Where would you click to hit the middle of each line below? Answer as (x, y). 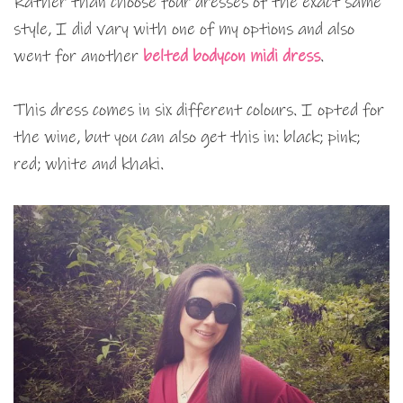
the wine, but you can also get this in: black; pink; (187, 137)
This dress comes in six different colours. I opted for (199, 110)
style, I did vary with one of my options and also (184, 29)
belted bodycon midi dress (232, 56)
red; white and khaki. (89, 164)
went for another (78, 56)
